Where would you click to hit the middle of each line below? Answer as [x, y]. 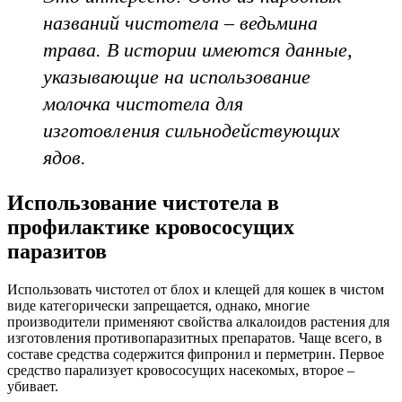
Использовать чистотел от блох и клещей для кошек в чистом [196, 289]
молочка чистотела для [143, 103]
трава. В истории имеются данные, [198, 49]
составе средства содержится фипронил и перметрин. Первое [196, 354]
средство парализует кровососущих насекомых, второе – [181, 370]
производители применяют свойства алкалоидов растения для [198, 321]
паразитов [57, 251]
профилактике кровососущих [151, 227]
